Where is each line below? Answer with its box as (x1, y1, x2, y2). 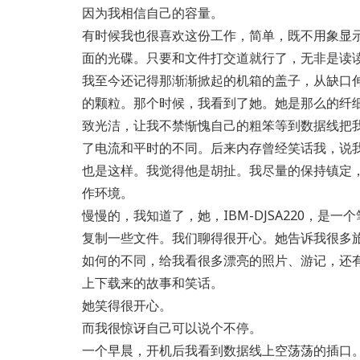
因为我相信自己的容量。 (82, 4, 223, 22)
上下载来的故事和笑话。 (82, 274, 223, 292)
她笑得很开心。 (82, 297, 172, 314)
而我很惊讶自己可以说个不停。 (82, 319, 262, 337)
